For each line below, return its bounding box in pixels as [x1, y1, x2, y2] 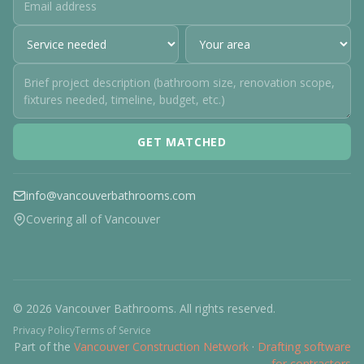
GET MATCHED [137, 134, 227, 149]
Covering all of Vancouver [26, 211, 160, 227]
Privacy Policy [13, 323, 75, 337]
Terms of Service [75, 323, 151, 337]
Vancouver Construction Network [74, 339, 249, 354]
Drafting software [258, 339, 351, 354]
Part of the [14, 339, 74, 354]
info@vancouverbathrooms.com [26, 188, 196, 203]
